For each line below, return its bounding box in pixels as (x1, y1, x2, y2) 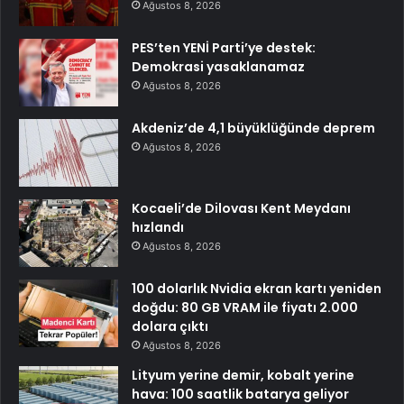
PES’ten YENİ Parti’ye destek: (132, 39, 316, 58)
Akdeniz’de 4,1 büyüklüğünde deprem (132, 119, 375, 138)
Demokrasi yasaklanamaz (132, 58, 305, 77)
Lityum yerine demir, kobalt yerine (132, 366, 354, 385)
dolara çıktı (132, 317, 208, 336)
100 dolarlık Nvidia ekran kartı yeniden (132, 280, 381, 298)
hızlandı (132, 218, 184, 237)
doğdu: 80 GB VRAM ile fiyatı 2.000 (132, 298, 358, 317)
